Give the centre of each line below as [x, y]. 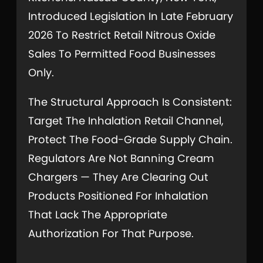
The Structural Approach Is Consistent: [130, 102]
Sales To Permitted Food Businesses [122, 53]
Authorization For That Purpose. [111, 233]
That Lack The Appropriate [98, 214]
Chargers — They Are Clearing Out [118, 177]
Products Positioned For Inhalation [118, 195]
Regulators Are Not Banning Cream [121, 158]
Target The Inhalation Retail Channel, [126, 120]
